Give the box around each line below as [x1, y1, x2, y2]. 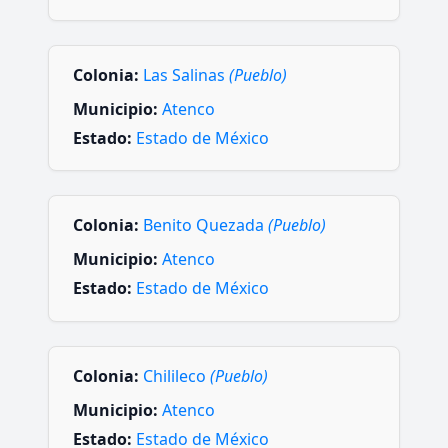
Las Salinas [143, 63, 229, 86]
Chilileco [143, 364, 210, 387]
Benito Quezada [143, 214, 268, 237]
